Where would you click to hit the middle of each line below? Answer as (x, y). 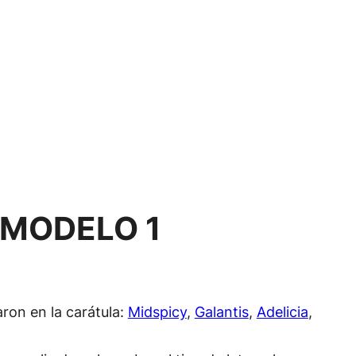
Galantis (221, 312)
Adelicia (282, 312)
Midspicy (157, 312)
